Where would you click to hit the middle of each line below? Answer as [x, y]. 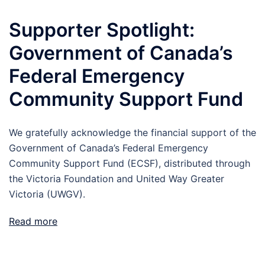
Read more [33, 221]
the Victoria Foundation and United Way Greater [117, 179]
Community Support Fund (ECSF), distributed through [130, 163]
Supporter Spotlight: [102, 30]
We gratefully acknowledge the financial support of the [132, 132]
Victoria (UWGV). [47, 194]
